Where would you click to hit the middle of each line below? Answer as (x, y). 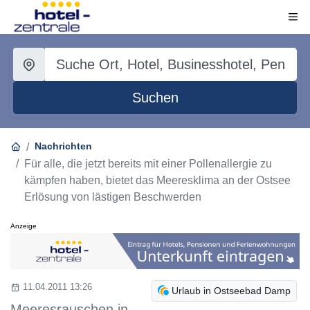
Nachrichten (63, 146)
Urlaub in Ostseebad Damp (231, 290)
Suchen (155, 98)
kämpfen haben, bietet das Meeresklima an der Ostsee (157, 180)
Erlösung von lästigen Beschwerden (113, 197)
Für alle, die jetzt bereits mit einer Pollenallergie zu (148, 164)
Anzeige (24, 226)
